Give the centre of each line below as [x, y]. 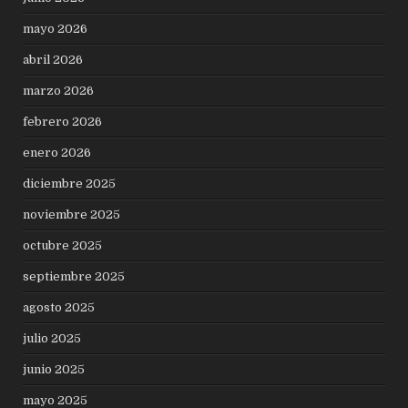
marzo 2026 [59, 90]
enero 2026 [57, 152]
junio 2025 [54, 369]
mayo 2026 [56, 28]
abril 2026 [53, 59]
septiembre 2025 [74, 276]
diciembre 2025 [70, 183]
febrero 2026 [63, 121]
